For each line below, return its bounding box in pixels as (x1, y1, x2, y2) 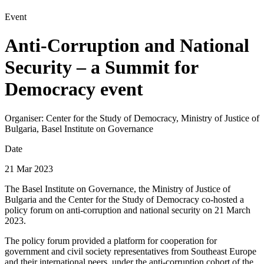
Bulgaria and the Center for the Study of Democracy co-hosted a (5, 194, 244, 204)
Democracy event (5, 78, 143, 100)
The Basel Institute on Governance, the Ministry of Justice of (5, 183, 230, 194)
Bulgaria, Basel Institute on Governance (5, 123, 153, 134)
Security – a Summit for (5, 57, 198, 78)
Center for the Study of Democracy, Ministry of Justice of (44, 113, 259, 123)
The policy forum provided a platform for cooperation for (5, 235, 217, 246)
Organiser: (5, 113, 44, 123)
